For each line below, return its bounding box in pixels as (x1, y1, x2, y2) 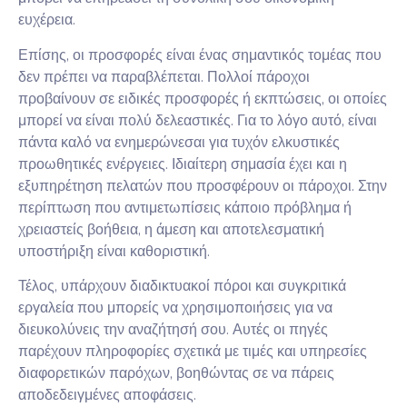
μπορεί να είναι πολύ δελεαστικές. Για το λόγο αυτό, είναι (18, 110, 377, 131)
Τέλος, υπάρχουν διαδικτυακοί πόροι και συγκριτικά (18, 276, 346, 297)
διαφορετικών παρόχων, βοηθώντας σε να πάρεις (18, 363, 334, 384)
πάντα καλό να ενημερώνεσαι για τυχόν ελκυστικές (18, 132, 340, 153)
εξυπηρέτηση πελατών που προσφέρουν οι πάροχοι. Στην (18, 175, 387, 196)
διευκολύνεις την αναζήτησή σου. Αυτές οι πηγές (18, 320, 328, 341)
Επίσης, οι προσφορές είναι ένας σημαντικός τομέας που (18, 45, 382, 65)
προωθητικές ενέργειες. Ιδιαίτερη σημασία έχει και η (18, 154, 347, 174)
